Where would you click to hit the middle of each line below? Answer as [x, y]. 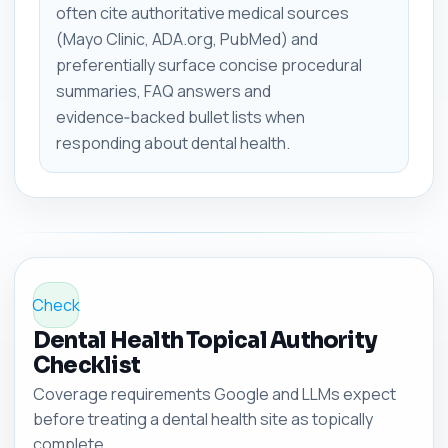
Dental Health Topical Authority [205, 340]
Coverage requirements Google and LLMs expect [214, 393]
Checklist [87, 365]
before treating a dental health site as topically [203, 418]
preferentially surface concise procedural [209, 64]
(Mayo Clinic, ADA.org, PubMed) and [187, 38]
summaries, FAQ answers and [163, 90]
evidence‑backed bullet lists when [180, 116]
